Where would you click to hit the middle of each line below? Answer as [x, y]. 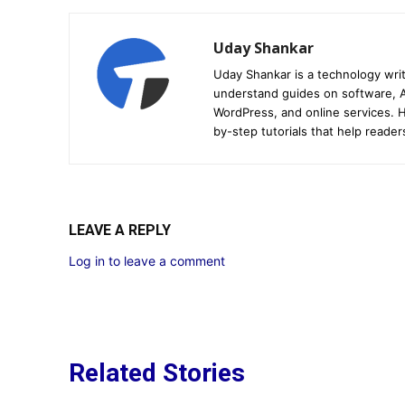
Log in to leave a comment [147, 260]
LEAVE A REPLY [120, 230]
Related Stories [157, 372]
